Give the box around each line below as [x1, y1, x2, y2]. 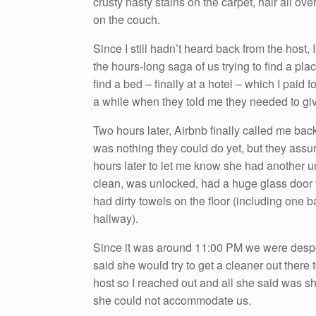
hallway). [93, 210, 138, 227]
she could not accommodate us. [93, 292, 251, 309]
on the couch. [93, 11, 160, 28]
